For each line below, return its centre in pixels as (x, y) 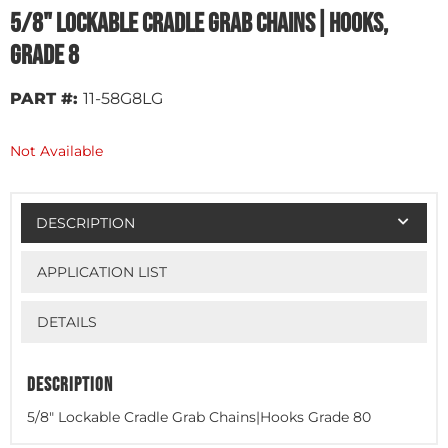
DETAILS (66, 321)
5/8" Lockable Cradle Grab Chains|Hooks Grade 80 (199, 417)
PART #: (44, 98)
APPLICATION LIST (101, 271)
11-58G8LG (123, 98)
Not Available (56, 151)
